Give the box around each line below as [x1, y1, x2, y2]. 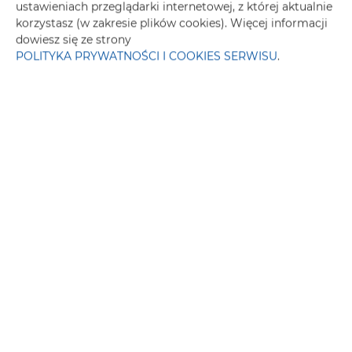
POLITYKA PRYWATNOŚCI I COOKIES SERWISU [16, 49, 277, 64]
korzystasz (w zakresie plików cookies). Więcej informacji [16, 16, 328, 31]
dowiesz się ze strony [16, 32, 131, 47]
